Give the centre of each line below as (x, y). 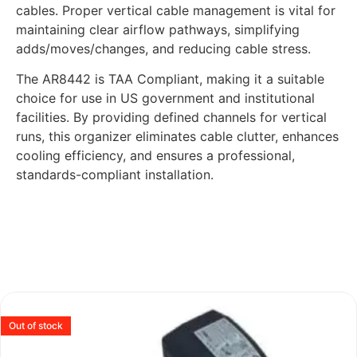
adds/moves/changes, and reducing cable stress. (163, 48)
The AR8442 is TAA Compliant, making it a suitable (170, 79)
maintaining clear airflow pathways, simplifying (158, 29)
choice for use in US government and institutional (165, 98)
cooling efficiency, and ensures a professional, (155, 156)
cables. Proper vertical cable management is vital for (176, 10)
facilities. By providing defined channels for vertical (171, 118)
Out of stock (36, 325)
